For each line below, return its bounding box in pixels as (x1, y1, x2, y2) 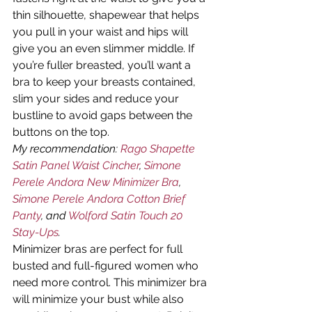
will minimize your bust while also (13, 292, 187, 306)
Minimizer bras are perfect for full (13, 242, 185, 256)
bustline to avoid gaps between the (13, 109, 195, 123)
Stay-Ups (13, 226, 58, 240)
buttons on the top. (13, 125, 109, 139)
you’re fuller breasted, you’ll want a (13, 58, 194, 72)
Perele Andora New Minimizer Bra (13, 175, 179, 189)
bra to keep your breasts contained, (13, 75, 198, 89)
